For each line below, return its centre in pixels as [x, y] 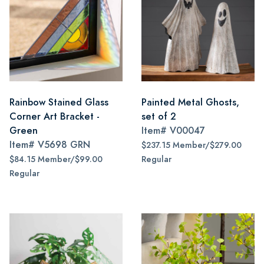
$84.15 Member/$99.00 [56, 159]
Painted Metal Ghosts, [190, 102]
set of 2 [159, 116]
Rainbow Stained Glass [59, 102]
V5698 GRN [64, 145]
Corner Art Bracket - [55, 116]
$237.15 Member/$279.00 [192, 145]
